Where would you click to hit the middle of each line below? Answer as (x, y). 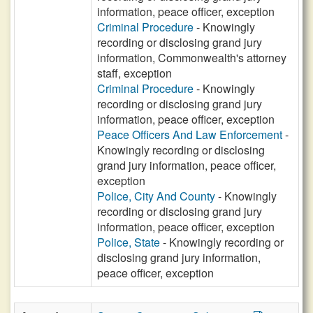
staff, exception (134, 73)
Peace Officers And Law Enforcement (190, 134)
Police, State (129, 242)
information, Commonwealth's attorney (192, 58)
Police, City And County (156, 196)
